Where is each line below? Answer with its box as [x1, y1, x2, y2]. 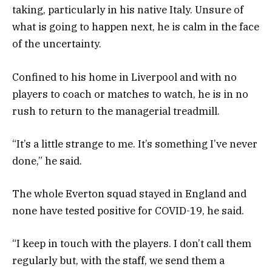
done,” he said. [12, 154, 82, 168]
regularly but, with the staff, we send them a [12, 254, 225, 268]
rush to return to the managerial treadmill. [12, 104, 220, 118]
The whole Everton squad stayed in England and [12, 186, 246, 200]
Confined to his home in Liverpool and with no [12, 70, 237, 84]
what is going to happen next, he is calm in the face [12, 20, 259, 34]
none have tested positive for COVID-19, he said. [12, 203, 244, 217]
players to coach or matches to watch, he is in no [12, 87, 248, 101]
